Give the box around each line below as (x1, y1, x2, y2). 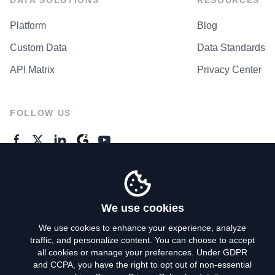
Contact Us (10, 194, 58, 205)
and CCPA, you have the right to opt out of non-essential (33, 260, 252, 269)
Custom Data (10, 42, 67, 53)
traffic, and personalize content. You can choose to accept (30, 235, 255, 245)
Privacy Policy (106, 246, 169, 257)
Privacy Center (197, 64, 261, 75)
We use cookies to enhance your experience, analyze (39, 223, 246, 233)
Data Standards (197, 42, 265, 53)
